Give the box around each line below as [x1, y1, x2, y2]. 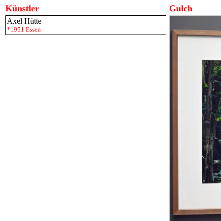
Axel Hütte [7, 17, 41, 25]
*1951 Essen [7, 26, 41, 33]
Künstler [5, 3, 39, 13]
